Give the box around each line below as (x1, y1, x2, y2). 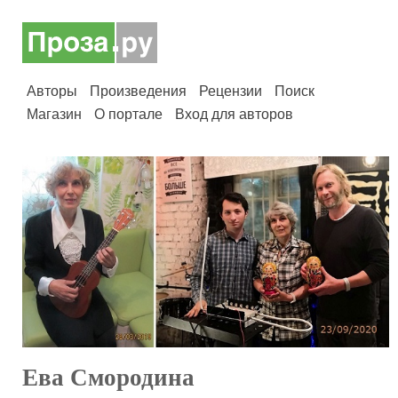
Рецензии (199, 84, 262, 99)
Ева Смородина (22, 363, 195, 391)
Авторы (27, 84, 77, 99)
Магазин (27, 107, 82, 122)
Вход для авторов (175, 107, 293, 122)
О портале (94, 107, 163, 122)
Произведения (90, 84, 187, 99)
